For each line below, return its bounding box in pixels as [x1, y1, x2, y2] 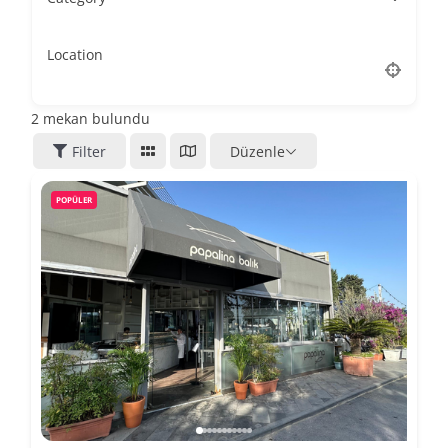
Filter [72, 141, 106, 161]
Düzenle [230, 141, 285, 161]
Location [47, 44, 103, 64]
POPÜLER [56, 194, 92, 206]
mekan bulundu [39, 109, 150, 129]
